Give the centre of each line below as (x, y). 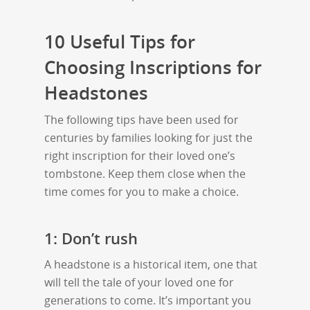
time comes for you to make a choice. (142, 191)
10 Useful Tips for (120, 41)
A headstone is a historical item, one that (151, 264)
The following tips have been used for (142, 119)
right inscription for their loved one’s (140, 155)
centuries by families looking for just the (148, 137)
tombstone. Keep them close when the (145, 173)
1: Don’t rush (91, 238)
